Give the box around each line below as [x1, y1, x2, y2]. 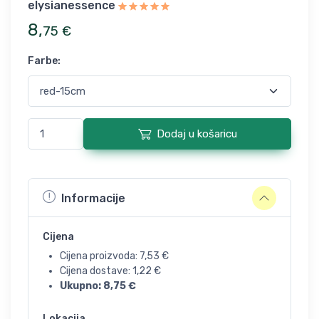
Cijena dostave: [60, 265, 132, 277]
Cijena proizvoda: [60, 250, 140, 262]
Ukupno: [60, 280, 103, 292]
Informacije [61, 191, 125, 205]
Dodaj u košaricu [156, 127, 237, 140]
